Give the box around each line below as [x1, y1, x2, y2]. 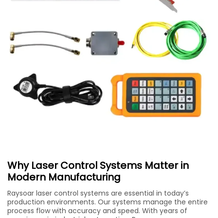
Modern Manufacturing [7, 170, 121, 184]
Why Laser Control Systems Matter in [7, 159, 189, 173]
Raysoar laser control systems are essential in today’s [7, 188, 189, 199]
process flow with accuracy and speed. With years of [7, 206, 187, 216]
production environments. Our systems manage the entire [7, 197, 208, 207]
